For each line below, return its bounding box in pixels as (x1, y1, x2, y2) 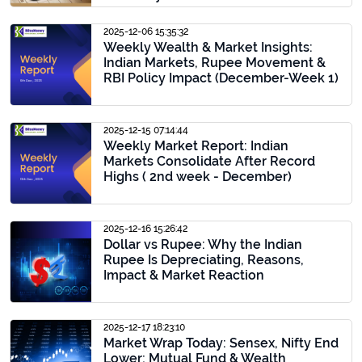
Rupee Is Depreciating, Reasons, (103, 252, 304, 267)
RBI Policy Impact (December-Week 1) (103, 70, 339, 86)
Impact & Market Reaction (103, 267, 264, 283)
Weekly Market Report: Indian (103, 138, 288, 154)
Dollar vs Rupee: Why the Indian (103, 237, 302, 252)
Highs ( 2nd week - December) (103, 169, 292, 184)
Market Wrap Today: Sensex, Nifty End (103, 335, 339, 351)
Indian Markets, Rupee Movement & (103, 55, 326, 70)
